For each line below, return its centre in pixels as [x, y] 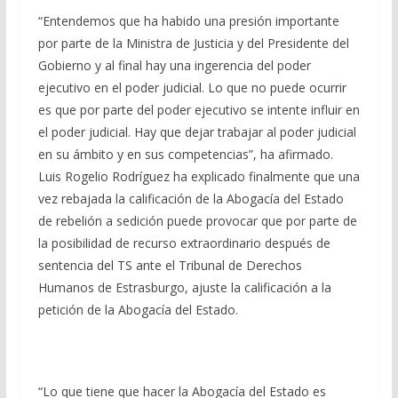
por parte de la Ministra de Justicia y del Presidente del [193, 44]
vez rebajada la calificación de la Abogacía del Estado [191, 199]
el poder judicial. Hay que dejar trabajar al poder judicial [197, 132]
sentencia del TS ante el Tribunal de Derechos [170, 266]
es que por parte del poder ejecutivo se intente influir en [199, 110]
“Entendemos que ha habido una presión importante [188, 21]
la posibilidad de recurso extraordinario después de [184, 243]
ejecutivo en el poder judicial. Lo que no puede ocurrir [192, 88]
